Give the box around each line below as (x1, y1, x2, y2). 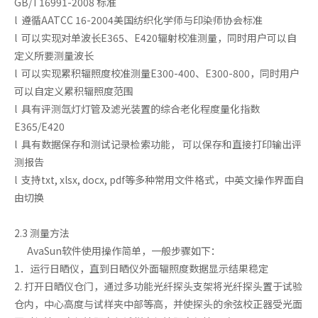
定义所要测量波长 (14, 48, 94, 62)
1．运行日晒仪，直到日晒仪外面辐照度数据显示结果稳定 (14, 261, 268, 275)
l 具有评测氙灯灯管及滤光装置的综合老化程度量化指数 (14, 101, 260, 116)
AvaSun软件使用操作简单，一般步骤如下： (14, 243, 221, 258)
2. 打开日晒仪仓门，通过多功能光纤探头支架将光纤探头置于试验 (14, 278, 302, 293)
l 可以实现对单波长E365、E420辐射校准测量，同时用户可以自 (14, 30, 297, 45)
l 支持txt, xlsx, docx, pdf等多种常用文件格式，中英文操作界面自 (14, 172, 304, 187)
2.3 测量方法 (14, 225, 72, 240)
